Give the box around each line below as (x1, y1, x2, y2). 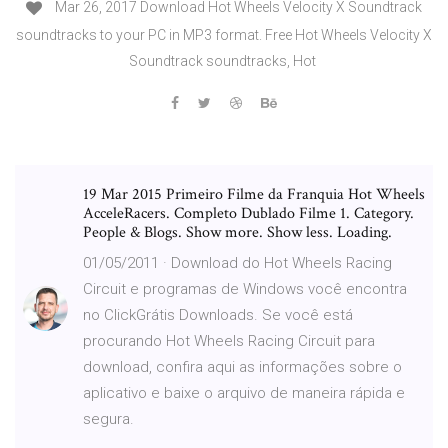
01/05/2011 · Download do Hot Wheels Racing (83, 253, 392, 272)
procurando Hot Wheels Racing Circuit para (83, 331, 375, 350)
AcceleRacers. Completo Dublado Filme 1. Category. (83, 202, 414, 224)
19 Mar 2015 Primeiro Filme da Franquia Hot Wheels (83, 183, 425, 205)
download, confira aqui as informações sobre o (83, 357, 402, 376)
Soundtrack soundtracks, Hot (129, 52, 319, 69)
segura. (83, 409, 134, 428)
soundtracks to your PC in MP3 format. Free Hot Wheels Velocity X (16, 26, 432, 43)
